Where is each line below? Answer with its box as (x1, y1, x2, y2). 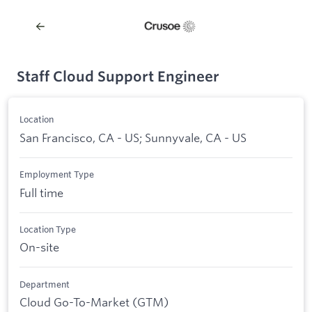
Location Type (19, 223, 76, 235)
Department (19, 278, 70, 290)
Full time (19, 185, 63, 200)
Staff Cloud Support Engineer (17, 68, 219, 85)
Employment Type (19, 169, 94, 180)
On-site (19, 240, 59, 255)
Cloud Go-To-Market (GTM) (19, 295, 169, 310)
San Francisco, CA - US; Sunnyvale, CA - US (19, 130, 247, 145)
